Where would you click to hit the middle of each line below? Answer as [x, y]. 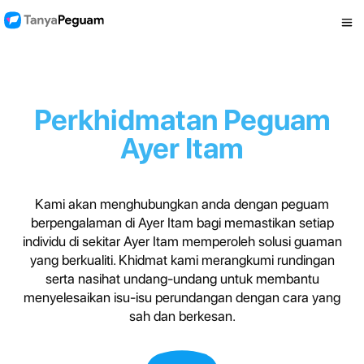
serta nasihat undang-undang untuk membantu [182, 279]
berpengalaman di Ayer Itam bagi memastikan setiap [182, 223]
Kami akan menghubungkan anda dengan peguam [182, 204]
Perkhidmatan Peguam [182, 120]
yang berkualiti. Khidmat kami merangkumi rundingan [182, 260]
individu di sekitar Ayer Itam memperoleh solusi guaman [182, 241]
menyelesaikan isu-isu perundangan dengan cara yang [182, 297]
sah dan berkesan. [182, 316]
